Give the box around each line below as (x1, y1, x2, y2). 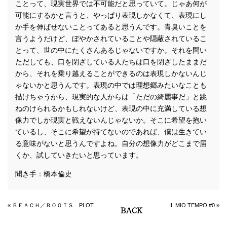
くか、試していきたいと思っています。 (15, 150, 143, 159)
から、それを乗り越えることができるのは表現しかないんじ (15, 69, 207, 78)
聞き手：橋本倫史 (15, 169, 72, 178)
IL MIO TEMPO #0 (169, 202, 215, 208)
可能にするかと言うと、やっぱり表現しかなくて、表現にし (15, 11, 207, 19)
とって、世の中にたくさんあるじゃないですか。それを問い (15, 46, 207, 54)
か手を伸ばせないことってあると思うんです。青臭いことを (15, 22, 207, 31)
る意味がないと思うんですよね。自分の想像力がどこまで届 (15, 139, 207, 147)
